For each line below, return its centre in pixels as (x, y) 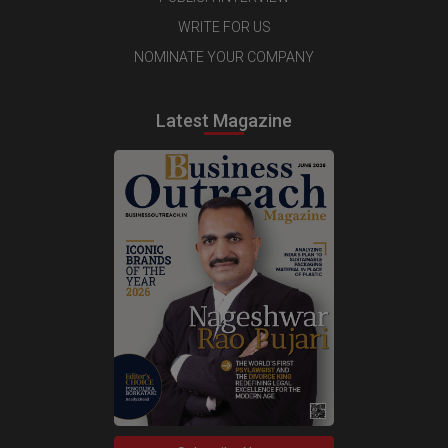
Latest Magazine (224, 120)
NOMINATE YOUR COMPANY (224, 56)
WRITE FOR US (224, 26)
